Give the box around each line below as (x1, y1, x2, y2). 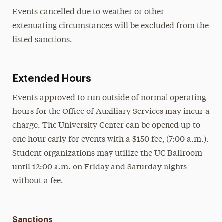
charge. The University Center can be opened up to (12, 122, 200, 130)
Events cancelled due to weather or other (12, 8, 164, 16)
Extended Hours (12, 74, 91, 84)
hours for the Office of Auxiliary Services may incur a (12, 108, 210, 116)
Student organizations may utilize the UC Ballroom (12, 150, 202, 158)
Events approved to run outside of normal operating (12, 94, 206, 102)
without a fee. (12, 177, 63, 185)
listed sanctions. (12, 36, 72, 44)
